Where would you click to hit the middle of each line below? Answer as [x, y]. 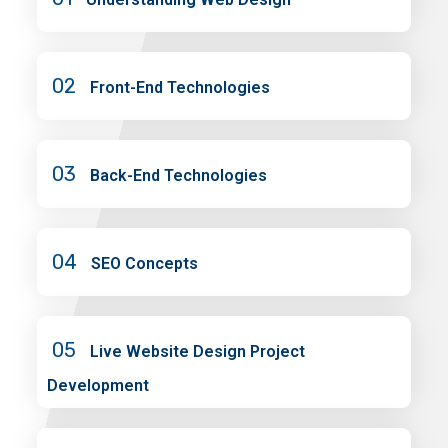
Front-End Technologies [180, 88]
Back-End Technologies [179, 176]
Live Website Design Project [198, 352]
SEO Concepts [145, 264]
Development [98, 386]
